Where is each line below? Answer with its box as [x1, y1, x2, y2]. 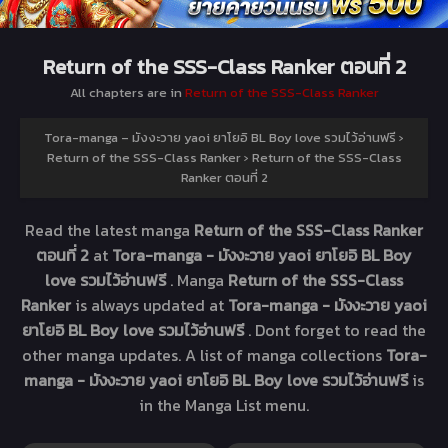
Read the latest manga [25, 217, 194, 242]
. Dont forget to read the [248, 317, 426, 342]
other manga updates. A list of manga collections [21, 342, 386, 367]
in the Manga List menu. [139, 392, 309, 417]
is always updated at [75, 292, 228, 317]
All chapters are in [69, 82, 185, 102]
